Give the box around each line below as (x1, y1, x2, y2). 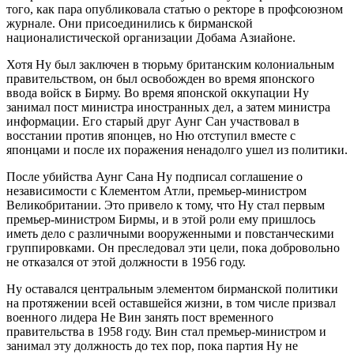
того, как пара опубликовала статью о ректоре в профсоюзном (6, 2, 343, 16)
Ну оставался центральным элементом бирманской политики (6, 281, 338, 296)
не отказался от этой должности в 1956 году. (6, 254, 246, 269)
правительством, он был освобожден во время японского (6, 71, 314, 85)
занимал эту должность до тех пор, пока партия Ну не (6, 338, 298, 352)
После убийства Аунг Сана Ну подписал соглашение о (6, 169, 303, 183)
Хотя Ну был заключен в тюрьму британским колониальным (6, 57, 334, 71)
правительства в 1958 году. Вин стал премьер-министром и (6, 324, 326, 338)
